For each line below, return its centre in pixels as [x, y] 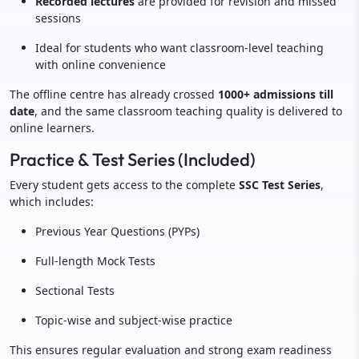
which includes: [52, 202]
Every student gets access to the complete [124, 185]
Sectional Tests [75, 290]
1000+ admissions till [276, 94]
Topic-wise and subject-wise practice [134, 320]
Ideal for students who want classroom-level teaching [179, 48]
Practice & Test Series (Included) [133, 159]
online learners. [52, 128]
